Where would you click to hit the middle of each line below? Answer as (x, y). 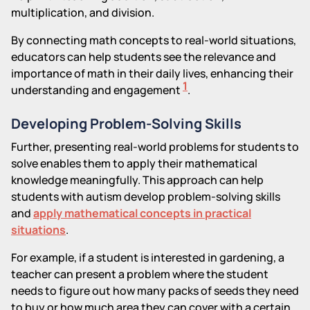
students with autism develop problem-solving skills (146, 196)
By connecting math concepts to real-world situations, (154, 40)
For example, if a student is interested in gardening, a (148, 257)
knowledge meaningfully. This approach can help (137, 180)
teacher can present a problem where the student (140, 274)
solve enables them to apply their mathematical (134, 163)
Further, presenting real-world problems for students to (155, 146)
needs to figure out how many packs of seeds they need (155, 290)
